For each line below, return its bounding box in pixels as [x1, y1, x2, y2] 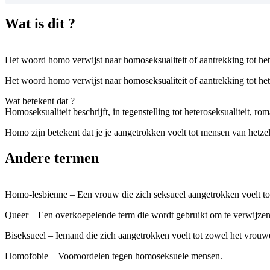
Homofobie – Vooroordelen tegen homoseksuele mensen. [5, 251, 222, 262]
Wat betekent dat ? [5, 96, 75, 107]
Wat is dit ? [5, 16, 75, 32]
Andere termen [5, 150, 99, 166]
